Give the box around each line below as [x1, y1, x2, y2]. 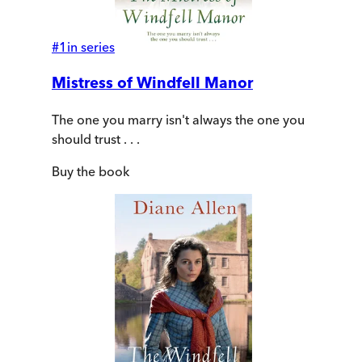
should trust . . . [52, 130, 140, 147]
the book [74, 162, 129, 179]
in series [67, 39, 115, 56]
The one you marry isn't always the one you [52, 111, 305, 128]
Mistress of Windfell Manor [52, 74, 253, 93]
